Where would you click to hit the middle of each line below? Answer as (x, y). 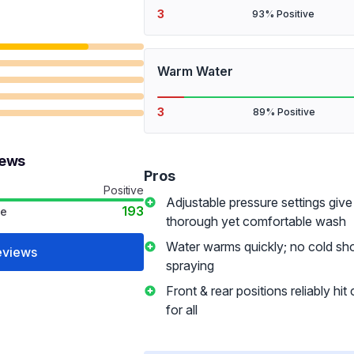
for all (182, 310)
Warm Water (195, 71)
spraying (190, 265)
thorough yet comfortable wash (256, 221)
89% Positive (284, 112)
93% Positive (283, 14)
